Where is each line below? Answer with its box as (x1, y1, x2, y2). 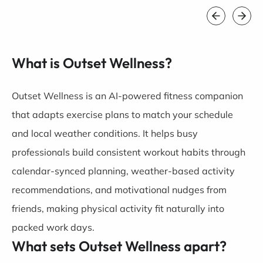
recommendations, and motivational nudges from (12, 184, 227, 195)
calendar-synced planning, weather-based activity (12, 165, 235, 177)
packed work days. (12, 221, 95, 233)
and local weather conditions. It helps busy (12, 127, 198, 139)
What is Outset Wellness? (12, 54, 172, 72)
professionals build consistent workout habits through (12, 146, 245, 158)
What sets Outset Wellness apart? (12, 237, 227, 255)
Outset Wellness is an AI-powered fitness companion (12, 90, 243, 102)
